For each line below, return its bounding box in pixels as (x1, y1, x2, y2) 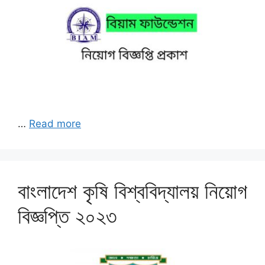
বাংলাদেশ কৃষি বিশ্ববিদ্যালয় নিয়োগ (18, 178, 247, 203)
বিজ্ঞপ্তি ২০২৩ (18, 203, 117, 228)
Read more (29, 117, 81, 130)
